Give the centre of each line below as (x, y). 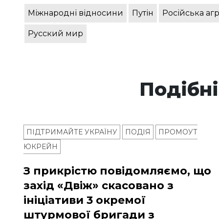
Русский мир (55, 34)
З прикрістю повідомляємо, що (117, 171)
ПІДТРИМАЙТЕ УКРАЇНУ (72, 132)
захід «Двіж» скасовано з (99, 186)
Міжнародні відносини (76, 13)
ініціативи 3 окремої (85, 200)
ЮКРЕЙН (41, 147)
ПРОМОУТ (178, 132)
